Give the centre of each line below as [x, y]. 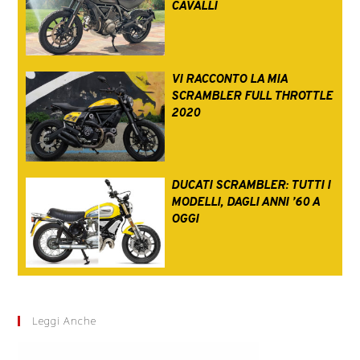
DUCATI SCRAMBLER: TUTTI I [250, 186]
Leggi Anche [65, 320]
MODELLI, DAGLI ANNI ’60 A [245, 202]
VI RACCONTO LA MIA [229, 80]
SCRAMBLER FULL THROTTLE [252, 96]
